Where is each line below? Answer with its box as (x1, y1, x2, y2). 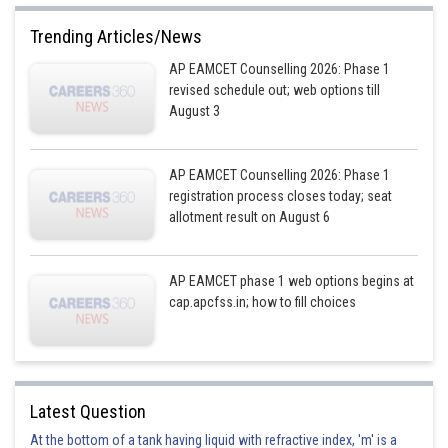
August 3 (169, 103, 221, 119)
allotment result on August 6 (169, 209, 331, 225)
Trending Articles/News (30, 26, 202, 47)
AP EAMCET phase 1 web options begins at (169, 273, 415, 289)
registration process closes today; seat (169, 188, 393, 204)
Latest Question (30, 401, 146, 422)
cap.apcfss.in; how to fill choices (169, 294, 357, 310)
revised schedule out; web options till (169, 82, 381, 98)
